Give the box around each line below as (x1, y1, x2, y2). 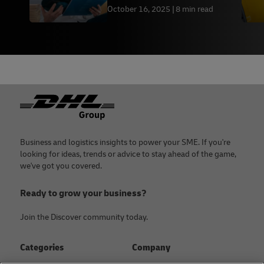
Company (132, 242, 170, 254)
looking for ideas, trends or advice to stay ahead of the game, (20, 149, 236, 160)
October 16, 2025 (107, 4, 170, 14)
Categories (20, 242, 64, 254)
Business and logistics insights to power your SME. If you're (20, 137, 230, 148)
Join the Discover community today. (20, 212, 148, 223)
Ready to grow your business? (20, 187, 147, 200)
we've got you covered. (20, 161, 102, 171)
